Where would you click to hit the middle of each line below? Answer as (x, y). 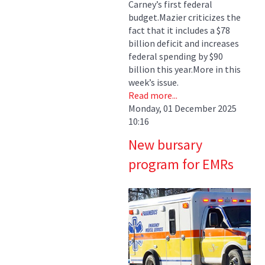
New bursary (165, 144)
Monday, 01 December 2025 (182, 108)
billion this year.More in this (185, 69)
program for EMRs (181, 164)
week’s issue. (153, 82)
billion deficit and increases (184, 43)
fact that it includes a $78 (179, 30)
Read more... (153, 95)
